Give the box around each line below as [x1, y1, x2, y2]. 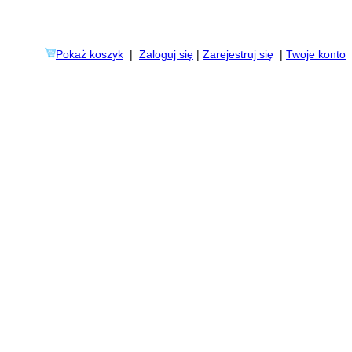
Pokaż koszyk [56, 48, 123, 60]
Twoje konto [286, 48, 346, 60]
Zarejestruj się [203, 48, 273, 60]
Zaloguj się [139, 48, 193, 60]
